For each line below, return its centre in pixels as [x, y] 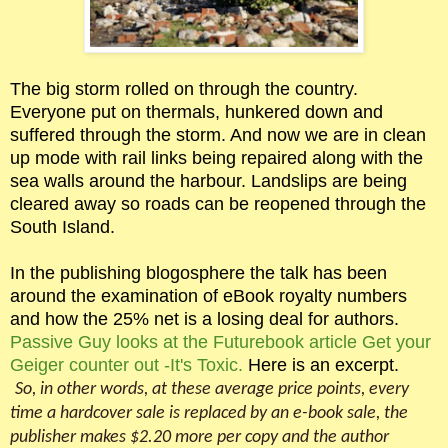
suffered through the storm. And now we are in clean [218, 134]
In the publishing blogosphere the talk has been [198, 272]
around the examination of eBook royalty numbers [208, 295]
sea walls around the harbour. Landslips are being [208, 180]
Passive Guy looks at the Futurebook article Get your [220, 341]
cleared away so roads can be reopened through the [218, 203]
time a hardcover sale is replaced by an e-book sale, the [209, 413]
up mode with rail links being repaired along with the [216, 157]
